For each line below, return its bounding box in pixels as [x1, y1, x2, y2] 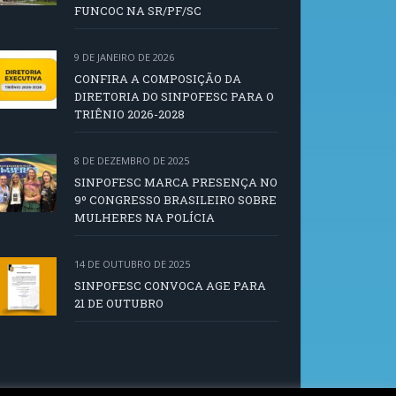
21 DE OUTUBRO [74, 295, 164, 312]
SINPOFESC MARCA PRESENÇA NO [74, 174, 278, 191]
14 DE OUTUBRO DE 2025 [74, 257, 190, 271]
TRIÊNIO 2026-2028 [74, 106, 185, 123]
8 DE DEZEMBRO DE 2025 [74, 154, 189, 168]
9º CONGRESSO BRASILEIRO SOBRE [74, 192, 277, 209]
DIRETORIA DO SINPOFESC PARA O [74, 88, 274, 105]
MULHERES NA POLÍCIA [74, 209, 215, 226]
